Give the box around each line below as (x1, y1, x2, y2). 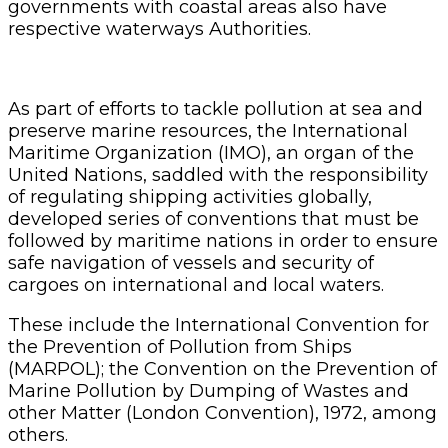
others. (8, 423, 68, 446)
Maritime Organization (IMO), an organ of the (8, 141, 414, 164)
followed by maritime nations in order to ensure (8, 229, 438, 252)
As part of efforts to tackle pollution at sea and (8, 97, 423, 120)
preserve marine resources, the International (8, 119, 408, 142)
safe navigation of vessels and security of (8, 251, 374, 274)
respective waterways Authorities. (8, 17, 311, 40)
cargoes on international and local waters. (8, 273, 384, 296)
